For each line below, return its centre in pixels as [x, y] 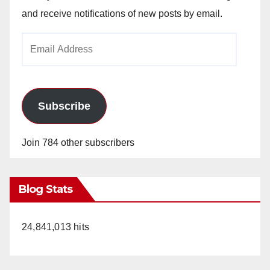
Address [39, 58]
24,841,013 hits [55, 227]
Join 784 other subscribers [78, 142]
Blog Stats [46, 189]
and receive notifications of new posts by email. [122, 13]
